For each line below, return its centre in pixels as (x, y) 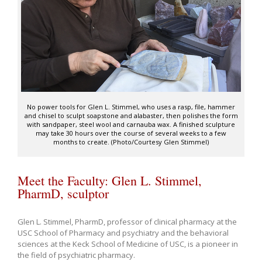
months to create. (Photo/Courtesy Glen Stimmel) (131, 142)
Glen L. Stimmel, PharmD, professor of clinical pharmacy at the (127, 221)
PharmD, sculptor (63, 193)
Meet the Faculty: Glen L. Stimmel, (110, 180)
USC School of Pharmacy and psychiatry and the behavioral (123, 232)
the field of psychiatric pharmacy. (76, 255)
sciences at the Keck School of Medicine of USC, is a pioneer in (128, 244)
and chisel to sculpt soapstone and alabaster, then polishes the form (131, 115)
